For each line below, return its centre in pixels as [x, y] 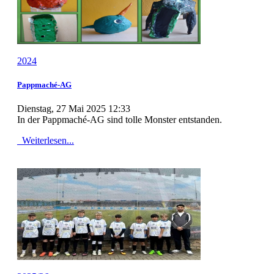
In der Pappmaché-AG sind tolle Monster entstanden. [124, 119]
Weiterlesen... [47, 140]
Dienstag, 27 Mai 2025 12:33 [74, 108]
